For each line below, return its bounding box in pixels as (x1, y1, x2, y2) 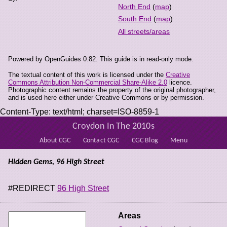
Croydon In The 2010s (72, 122, 155, 131)
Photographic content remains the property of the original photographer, (8, 86, 216, 94)
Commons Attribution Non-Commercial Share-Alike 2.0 (8, 78, 167, 86)
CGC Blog (131, 137, 158, 144)
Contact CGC (83, 137, 120, 144)
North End (118, 2, 151, 11)
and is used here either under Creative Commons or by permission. (8, 93, 204, 101)
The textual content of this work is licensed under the (8, 70, 166, 79)
